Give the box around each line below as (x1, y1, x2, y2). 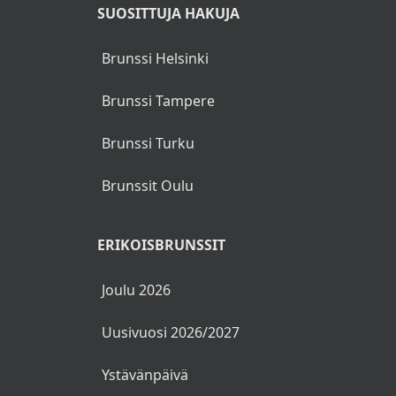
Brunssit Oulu (101, 175, 194, 195)
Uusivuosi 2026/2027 (101, 322, 240, 342)
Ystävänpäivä (101, 364, 188, 385)
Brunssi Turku (101, 133, 194, 153)
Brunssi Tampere (101, 90, 215, 110)
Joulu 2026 (101, 279, 171, 300)
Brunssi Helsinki (101, 48, 209, 68)
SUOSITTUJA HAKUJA (96, 3, 240, 23)
